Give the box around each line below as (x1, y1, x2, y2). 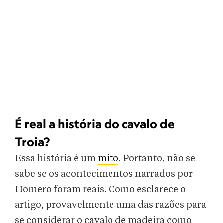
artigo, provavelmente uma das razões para (15, 200, 206, 210)
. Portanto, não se (118, 153, 195, 164)
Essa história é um (15, 153, 98, 164)
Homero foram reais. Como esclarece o (15, 184, 186, 195)
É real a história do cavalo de (15, 116, 175, 131)
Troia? (15, 134, 50, 149)
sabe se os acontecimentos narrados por (15, 169, 193, 179)
